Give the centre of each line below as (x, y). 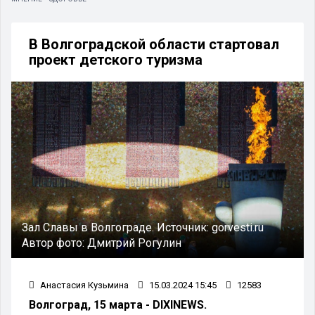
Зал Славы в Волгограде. (89, 227)
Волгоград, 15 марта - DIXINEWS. (118, 304)
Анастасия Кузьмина (83, 285)
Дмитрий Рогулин (134, 243)
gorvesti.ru (238, 227)
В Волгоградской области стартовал (154, 44)
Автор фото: (54, 243)
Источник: (184, 227)
